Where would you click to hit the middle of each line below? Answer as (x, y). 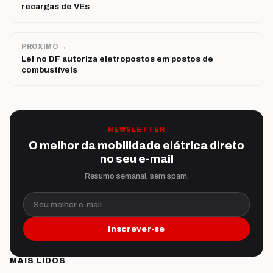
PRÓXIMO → (44, 47)
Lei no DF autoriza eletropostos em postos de (117, 59)
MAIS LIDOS (38, 261)
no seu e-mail (136, 159)
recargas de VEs (55, 7)
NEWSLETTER (136, 130)
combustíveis (49, 70)
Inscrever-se (136, 229)
